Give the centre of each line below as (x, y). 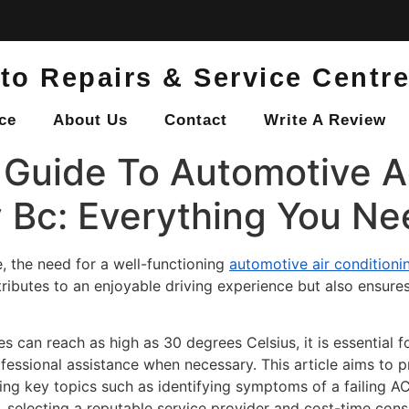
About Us (90, 120)
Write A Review (325, 120)
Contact (195, 120)
